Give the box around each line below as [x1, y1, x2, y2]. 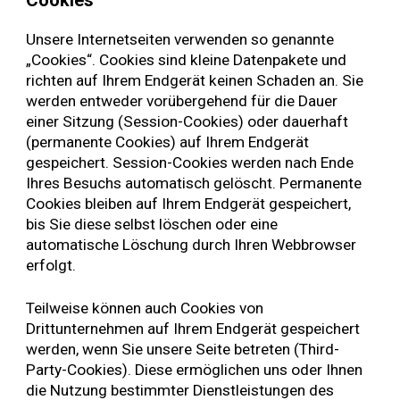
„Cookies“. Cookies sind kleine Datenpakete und [26, 50, 347, 69]
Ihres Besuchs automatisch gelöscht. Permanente [26, 173, 362, 192]
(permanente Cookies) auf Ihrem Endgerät [26, 132, 310, 151]
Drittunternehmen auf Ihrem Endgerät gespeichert [26, 320, 361, 338]
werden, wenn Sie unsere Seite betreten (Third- [26, 340, 340, 359]
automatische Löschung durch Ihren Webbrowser [26, 235, 357, 254]
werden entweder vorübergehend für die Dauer [26, 91, 338, 110]
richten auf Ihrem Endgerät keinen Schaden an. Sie [26, 71, 364, 89]
